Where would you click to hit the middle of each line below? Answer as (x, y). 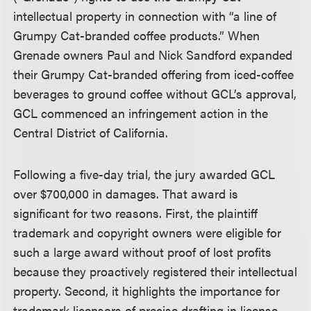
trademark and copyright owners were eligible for (148, 232)
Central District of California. (91, 132)
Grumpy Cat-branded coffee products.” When (137, 35)
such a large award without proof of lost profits (143, 252)
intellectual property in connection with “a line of (145, 16)
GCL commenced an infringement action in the (141, 113)
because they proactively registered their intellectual (155, 271)
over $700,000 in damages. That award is (126, 193)
